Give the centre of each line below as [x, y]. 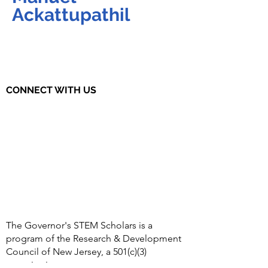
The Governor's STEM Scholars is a [79, 225]
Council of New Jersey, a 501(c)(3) [76, 252]
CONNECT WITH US [51, 90]
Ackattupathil [71, 15]
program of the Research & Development [94, 238]
